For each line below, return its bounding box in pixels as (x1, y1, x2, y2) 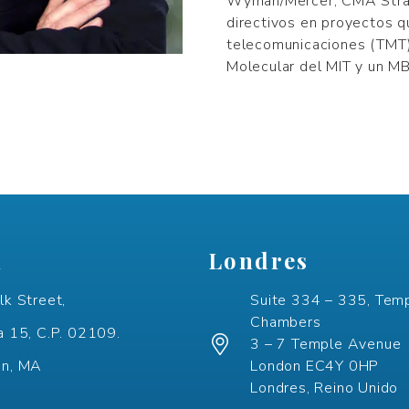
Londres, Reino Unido (250, 377, 399, 398)
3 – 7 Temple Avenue (250, 333, 402, 354)
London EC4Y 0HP (250, 355, 380, 376)
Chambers (250, 311, 321, 332)
